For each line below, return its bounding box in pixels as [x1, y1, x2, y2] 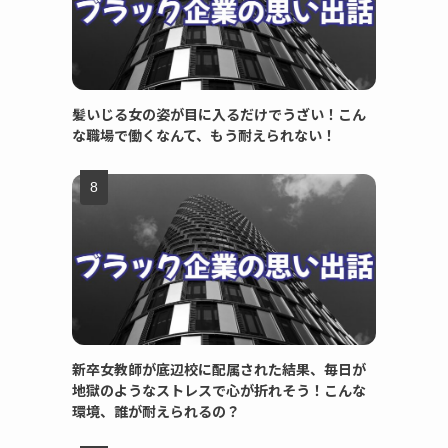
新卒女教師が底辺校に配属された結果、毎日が [72, 359, 366, 379]
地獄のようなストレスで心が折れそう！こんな [72, 380, 366, 400]
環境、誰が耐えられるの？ [72, 401, 240, 421]
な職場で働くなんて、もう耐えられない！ [72, 125, 336, 145]
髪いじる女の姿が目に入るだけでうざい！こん [72, 104, 366, 124]
